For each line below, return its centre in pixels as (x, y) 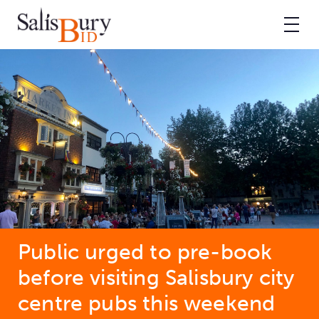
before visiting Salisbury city (156, 277)
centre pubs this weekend (147, 303)
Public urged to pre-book (145, 252)
